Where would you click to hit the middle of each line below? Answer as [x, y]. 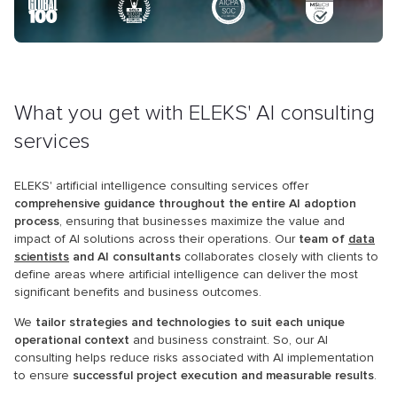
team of [323, 239]
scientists [42, 257]
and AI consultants [125, 257]
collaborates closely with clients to [280, 257]
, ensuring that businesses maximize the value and [202, 221]
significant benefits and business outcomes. [138, 292]
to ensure [43, 375]
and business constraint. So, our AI [229, 340]
